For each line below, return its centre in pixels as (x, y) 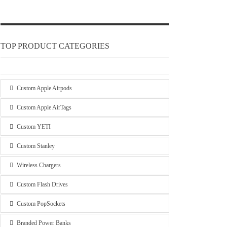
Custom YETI (33, 127)
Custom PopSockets (41, 204)
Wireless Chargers (39, 165)
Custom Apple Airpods (44, 88)
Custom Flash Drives (42, 184)
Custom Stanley (35, 146)
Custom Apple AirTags (44, 107)
